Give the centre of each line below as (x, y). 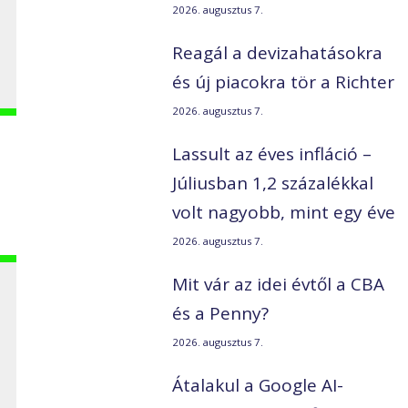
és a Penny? (221, 314)
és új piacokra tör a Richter (284, 82)
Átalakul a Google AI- (258, 386)
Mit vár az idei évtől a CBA (279, 285)
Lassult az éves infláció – (272, 154)
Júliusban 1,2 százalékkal (273, 184)
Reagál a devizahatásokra (278, 53)
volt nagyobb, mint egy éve (284, 213)
